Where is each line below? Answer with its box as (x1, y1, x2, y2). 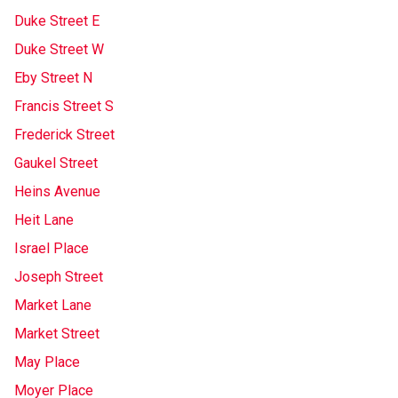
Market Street (14, 325, 99, 342)
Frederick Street (14, 126, 115, 143)
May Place (14, 354, 80, 370)
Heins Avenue (14, 183, 100, 200)
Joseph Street (14, 268, 103, 285)
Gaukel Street (14, 155, 98, 171)
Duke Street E (14, 12, 99, 29)
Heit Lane (14, 211, 74, 228)
